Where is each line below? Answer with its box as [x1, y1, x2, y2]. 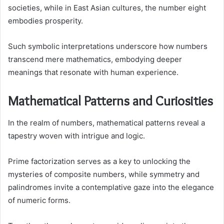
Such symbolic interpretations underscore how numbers [8, 41, 207, 51]
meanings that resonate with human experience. [8, 67, 178, 77]
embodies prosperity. [8, 15, 83, 25]
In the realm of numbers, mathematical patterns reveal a [8, 118, 205, 128]
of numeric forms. [8, 195, 70, 205]
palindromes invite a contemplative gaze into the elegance [8, 182, 214, 192]
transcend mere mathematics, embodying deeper [8, 54, 182, 64]
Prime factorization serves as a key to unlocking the [8, 156, 190, 166]
